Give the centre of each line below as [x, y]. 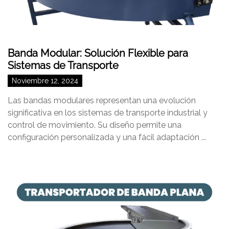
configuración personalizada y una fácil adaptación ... [107, 137]
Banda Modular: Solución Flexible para [98, 53]
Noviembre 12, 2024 [45, 81]
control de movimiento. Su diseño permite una [95, 125]
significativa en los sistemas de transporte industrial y [108, 113]
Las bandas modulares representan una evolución [102, 100]
